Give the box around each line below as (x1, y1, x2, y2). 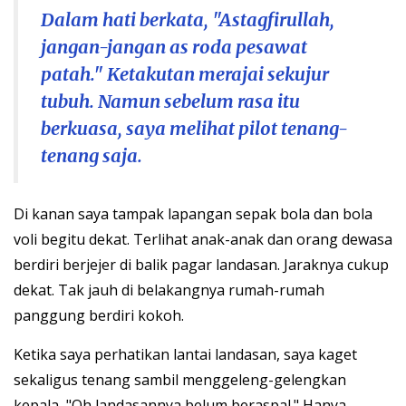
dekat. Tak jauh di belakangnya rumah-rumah (14, 280, 324, 301)
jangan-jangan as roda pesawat (41, 35, 307, 59)
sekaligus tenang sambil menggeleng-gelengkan (14, 370, 346, 391)
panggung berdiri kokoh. (14, 305, 184, 326)
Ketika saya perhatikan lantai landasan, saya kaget (14, 344, 357, 365)
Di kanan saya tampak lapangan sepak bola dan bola (14, 204, 372, 225)
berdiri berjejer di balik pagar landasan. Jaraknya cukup (14, 255, 389, 275)
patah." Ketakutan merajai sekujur (41, 63, 329, 86)
